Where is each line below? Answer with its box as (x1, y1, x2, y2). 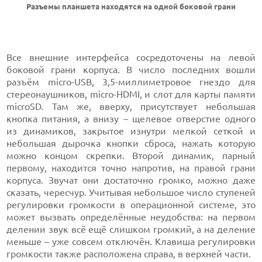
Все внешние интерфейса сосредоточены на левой (6, 52, 256, 63)
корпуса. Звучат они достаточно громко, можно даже (6, 175, 256, 186)
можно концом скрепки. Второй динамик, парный (6, 150, 256, 161)
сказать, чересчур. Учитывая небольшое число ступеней (6, 187, 256, 198)
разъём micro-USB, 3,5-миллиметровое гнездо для (6, 77, 256, 88)
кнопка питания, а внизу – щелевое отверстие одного (6, 113, 256, 125)
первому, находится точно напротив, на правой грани (6, 163, 256, 174)
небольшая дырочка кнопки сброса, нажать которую (6, 138, 256, 149)
